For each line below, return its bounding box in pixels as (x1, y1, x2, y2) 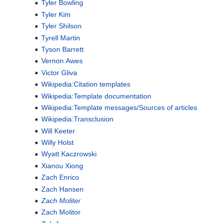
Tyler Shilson (41, 22, 82, 30)
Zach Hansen (41, 185, 84, 193)
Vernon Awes (41, 57, 83, 65)
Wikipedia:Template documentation (41, 92, 151, 100)
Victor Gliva (41, 68, 77, 77)
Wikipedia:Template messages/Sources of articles (41, 103, 197, 111)
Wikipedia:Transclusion (41, 115, 113, 123)
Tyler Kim (41, 10, 71, 18)
